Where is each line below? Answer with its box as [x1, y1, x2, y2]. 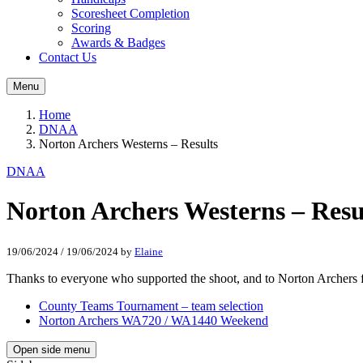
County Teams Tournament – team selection [39, 298, 263, 313]
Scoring [71, 21, 111, 35]
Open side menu [13, 343, 90, 356]
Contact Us [39, 50, 96, 64]
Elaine [135, 245, 163, 258]
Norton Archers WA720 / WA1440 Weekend [39, 313, 268, 327]
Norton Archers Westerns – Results [39, 137, 218, 151]
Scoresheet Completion [71, 6, 190, 20]
